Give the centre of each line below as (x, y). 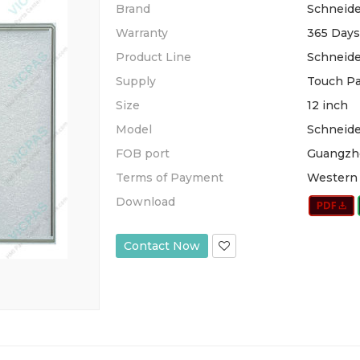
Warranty (142, 33)
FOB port (143, 153)
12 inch (327, 105)
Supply (136, 81)
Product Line (153, 57)
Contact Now (162, 246)
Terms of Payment (170, 178)
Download (145, 202)
